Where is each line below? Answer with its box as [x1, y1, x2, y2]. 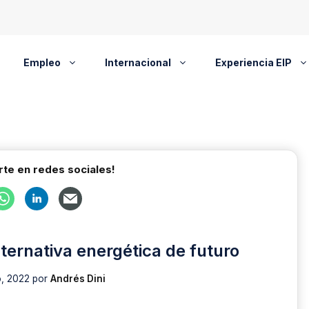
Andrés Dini [50, 272, 106, 284]
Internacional [104, 57, 171, 68]
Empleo [23, 57, 61, 68]
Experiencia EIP [215, 57, 292, 68]
